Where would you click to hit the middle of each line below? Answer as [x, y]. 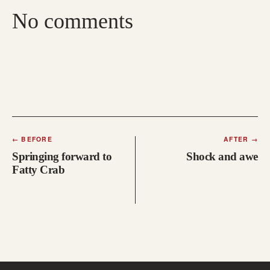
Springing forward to [62, 156]
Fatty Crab [39, 169]
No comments [73, 21]
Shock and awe [222, 156]
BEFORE [36, 139]
